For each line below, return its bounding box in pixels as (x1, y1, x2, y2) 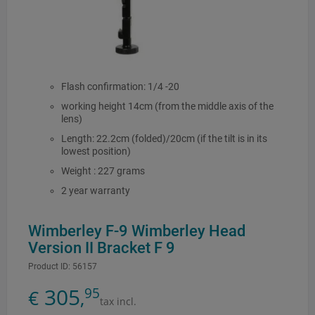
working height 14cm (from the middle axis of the (60, 101, 274, 112)
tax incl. (100, 294, 136, 308)
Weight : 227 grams (60, 165, 145, 177)
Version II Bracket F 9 (28, 238, 175, 257)
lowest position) (60, 146, 131, 157)
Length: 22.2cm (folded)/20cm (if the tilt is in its (60, 133, 267, 145)
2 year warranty (60, 185, 130, 197)
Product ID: (28, 261, 70, 271)
